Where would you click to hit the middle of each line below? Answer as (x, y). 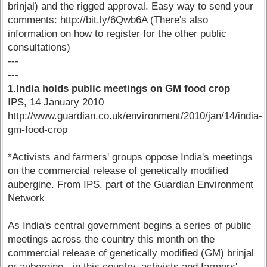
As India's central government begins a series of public (130, 226)
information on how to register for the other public (117, 34)
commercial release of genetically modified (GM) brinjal (131, 253)
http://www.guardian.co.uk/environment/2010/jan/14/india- (135, 116)
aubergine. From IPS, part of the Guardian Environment (131, 185)
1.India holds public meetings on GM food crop (119, 89)
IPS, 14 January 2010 (56, 103)
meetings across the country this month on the (111, 240)
